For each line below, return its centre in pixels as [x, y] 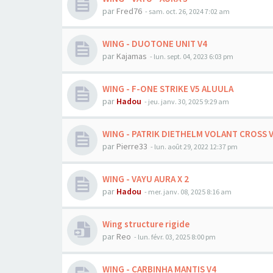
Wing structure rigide [146, 224]
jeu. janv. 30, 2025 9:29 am [189, 101]
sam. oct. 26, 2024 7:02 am [189, 11]
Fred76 [129, 11]
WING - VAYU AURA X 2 [146, 179]
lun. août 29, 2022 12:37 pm [196, 147]
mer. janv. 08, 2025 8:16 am [190, 192]
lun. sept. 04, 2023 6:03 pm [193, 56]
